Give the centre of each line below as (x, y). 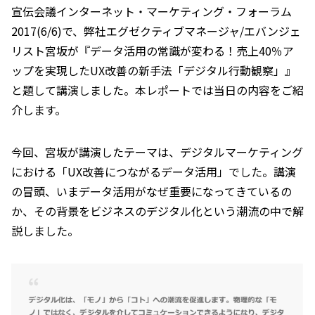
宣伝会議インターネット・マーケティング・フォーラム (152, 11)
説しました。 (45, 231)
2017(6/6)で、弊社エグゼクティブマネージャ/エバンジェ (156, 31)
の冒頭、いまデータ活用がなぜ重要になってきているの (152, 191)
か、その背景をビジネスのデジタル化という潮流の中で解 (157, 211)
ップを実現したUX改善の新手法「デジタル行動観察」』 (154, 70)
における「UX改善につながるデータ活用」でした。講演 (154, 172)
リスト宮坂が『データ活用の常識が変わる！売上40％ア (153, 51)
